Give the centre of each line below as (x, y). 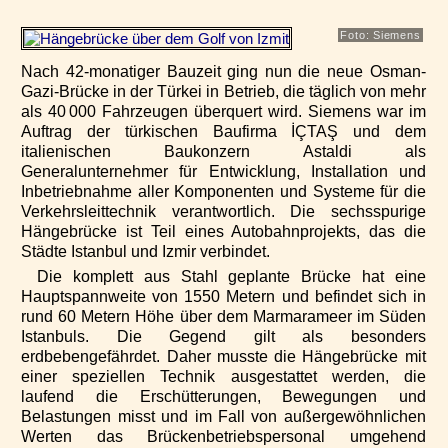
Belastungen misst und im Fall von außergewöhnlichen (223, 416)
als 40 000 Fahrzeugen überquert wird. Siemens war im (223, 111)
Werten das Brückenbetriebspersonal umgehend (223, 436)
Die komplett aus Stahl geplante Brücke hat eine (231, 276)
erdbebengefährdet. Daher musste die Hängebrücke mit (223, 356)
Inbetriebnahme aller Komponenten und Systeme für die (223, 191)
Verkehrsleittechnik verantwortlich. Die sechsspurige (223, 211)
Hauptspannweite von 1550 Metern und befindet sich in (223, 296)
